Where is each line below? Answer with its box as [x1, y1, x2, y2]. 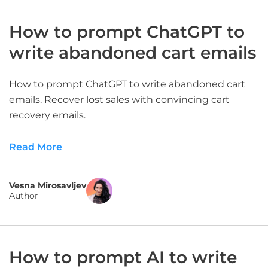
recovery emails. [9, 109, 86, 121]
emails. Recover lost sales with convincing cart [9, 94, 230, 105]
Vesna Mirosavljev [9, 180, 86, 191]
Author [9, 190, 38, 201]
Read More [9, 141, 62, 153]
